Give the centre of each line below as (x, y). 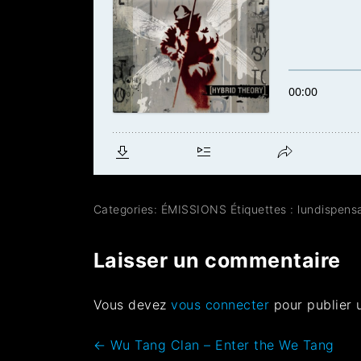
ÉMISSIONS (194, 210)
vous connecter (220, 305)
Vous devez (132, 305)
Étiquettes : (264, 210)
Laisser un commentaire (217, 261)
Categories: (127, 210)
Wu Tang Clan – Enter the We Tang (220, 345)
